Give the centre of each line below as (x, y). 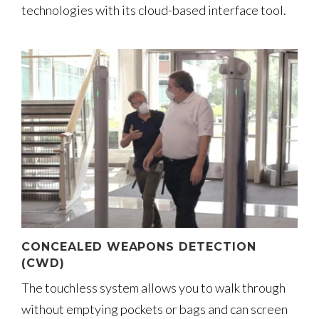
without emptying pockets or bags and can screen (155, 309)
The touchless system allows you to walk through (153, 288)
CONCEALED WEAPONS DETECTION (139, 247)
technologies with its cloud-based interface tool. (154, 10)
